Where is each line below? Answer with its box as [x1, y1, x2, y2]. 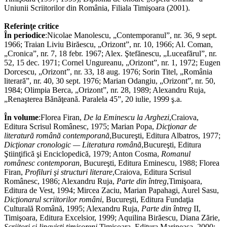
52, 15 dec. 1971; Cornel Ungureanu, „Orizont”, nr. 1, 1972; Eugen [4, 58, 220, 67]
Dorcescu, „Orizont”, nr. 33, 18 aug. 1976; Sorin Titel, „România [4, 67, 212, 77]
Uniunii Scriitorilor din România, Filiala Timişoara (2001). [4, 4, 190, 13]
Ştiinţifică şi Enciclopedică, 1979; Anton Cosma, [4, 149, 159, 159]
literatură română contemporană [4, 131, 109, 140]
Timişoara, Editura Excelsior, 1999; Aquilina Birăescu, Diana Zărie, [4, 213, 220, 222]
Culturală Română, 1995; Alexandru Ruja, [4, 204, 139, 213]
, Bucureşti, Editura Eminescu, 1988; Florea [80, 159, 219, 168]
